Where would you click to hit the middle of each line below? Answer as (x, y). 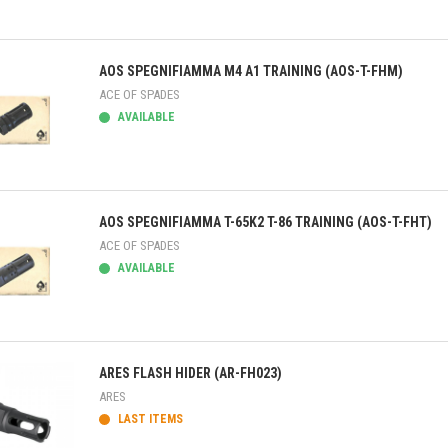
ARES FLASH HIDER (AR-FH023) (190, 373)
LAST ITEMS (149, 419)
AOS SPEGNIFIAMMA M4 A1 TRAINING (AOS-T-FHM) (251, 71)
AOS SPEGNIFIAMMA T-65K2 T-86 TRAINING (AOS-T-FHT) (265, 222)
